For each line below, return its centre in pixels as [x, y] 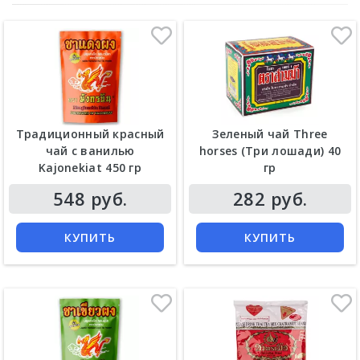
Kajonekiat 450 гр [90, 168]
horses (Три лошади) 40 [270, 151]
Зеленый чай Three [270, 134]
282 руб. [270, 199]
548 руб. [90, 199]
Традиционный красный [90, 134]
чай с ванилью [90, 151]
